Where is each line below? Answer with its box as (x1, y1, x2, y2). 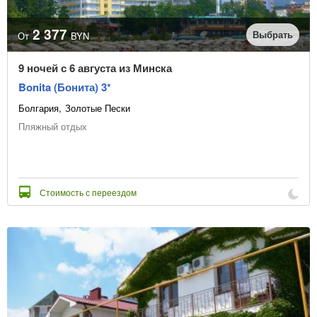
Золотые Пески (65, 101, 130, 115)
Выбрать (253, 28, 293, 42)
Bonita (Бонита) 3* (18, 79, 111, 96)
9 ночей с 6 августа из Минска (18, 60, 172, 76)
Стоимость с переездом (40, 186, 137, 199)
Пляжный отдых (18, 120, 87, 134)
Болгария (18, 101, 59, 115)
